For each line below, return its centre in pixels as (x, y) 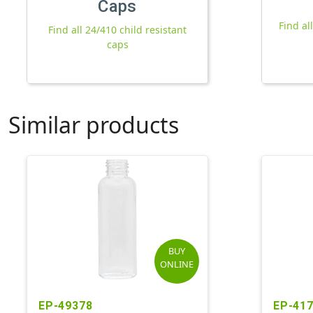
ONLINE (177, 264)
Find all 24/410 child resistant (117, 29)
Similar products (94, 124)
